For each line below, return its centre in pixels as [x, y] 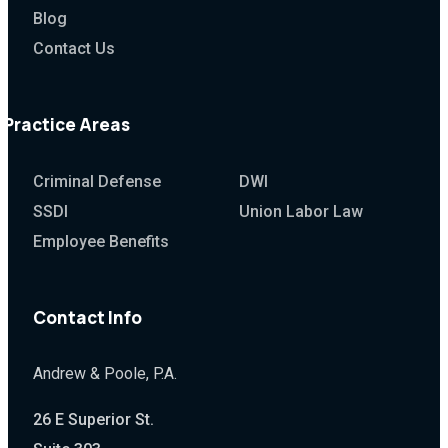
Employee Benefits [100, 241]
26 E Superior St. [93, 420]
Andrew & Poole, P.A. [104, 374]
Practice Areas [66, 125]
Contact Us [73, 49]
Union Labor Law [301, 211]
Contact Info [87, 317]
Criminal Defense [96, 181]
